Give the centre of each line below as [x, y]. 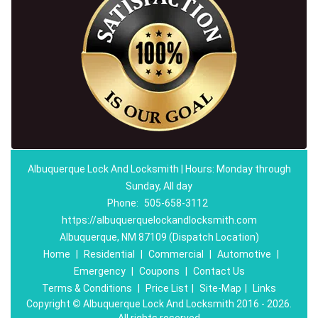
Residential [109, 254]
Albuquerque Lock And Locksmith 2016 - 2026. [186, 304]
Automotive [244, 254]
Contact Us [219, 271]
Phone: [124, 203]
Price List [167, 288]
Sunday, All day [159, 186]
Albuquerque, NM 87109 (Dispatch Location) [159, 237]
